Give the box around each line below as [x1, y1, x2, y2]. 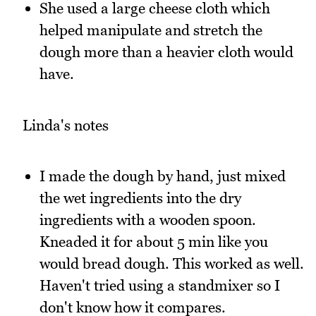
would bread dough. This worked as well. [39, 255, 304, 273]
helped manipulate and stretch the [39, 21, 262, 39]
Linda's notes [23, 116, 109, 134]
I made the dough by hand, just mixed [39, 167, 286, 186]
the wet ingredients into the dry [39, 189, 241, 207]
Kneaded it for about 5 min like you [39, 233, 268, 251]
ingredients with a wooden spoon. [39, 211, 256, 229]
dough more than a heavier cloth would [39, 43, 293, 61]
